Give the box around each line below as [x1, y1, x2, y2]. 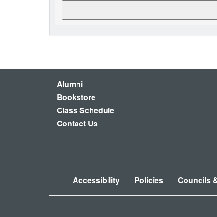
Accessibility [73, 174, 120, 186]
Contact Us [57, 118, 98, 129]
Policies [134, 174, 163, 186]
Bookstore [57, 92, 95, 103]
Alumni [57, 78, 83, 90]
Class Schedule [57, 105, 114, 116]
